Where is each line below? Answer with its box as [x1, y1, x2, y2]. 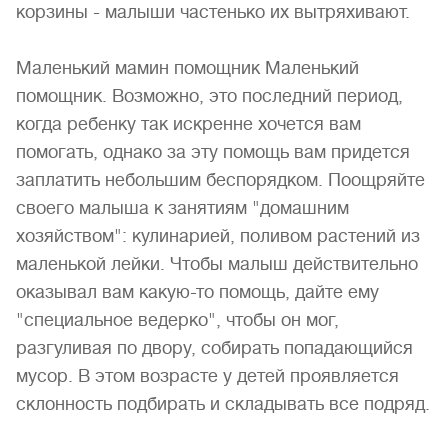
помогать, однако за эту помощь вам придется [16, 142, 410, 162]
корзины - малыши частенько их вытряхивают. [16, 2, 410, 22]
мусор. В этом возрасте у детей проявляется [16, 366, 399, 386]
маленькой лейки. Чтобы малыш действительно [16, 254, 418, 274]
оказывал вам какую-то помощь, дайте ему [16, 282, 379, 302]
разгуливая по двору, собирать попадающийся [16, 338, 413, 358]
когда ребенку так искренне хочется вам [16, 114, 361, 134]
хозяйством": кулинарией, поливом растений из [16, 226, 420, 246]
